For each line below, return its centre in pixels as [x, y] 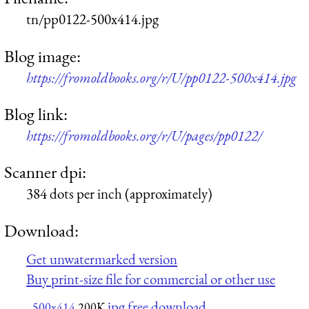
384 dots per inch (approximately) [119, 194]
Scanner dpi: [45, 172]
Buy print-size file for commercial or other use [151, 279]
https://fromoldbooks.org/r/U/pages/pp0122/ [144, 135]
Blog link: [36, 113]
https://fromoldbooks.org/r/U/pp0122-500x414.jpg [161, 77]
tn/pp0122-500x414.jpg [92, 19]
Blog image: [42, 56]
